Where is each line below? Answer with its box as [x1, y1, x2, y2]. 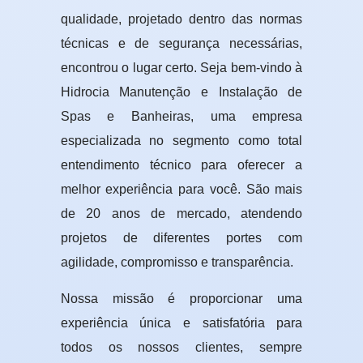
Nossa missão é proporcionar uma [60, 292, 303, 306]
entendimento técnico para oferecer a [60, 158, 303, 173]
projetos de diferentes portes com [60, 231, 303, 246]
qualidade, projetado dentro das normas [60, 12, 303, 27]
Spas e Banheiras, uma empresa [60, 109, 303, 124]
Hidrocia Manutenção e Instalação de [60, 85, 303, 100]
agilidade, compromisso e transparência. [60, 255, 297, 270]
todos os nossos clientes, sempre [60, 340, 303, 355]
